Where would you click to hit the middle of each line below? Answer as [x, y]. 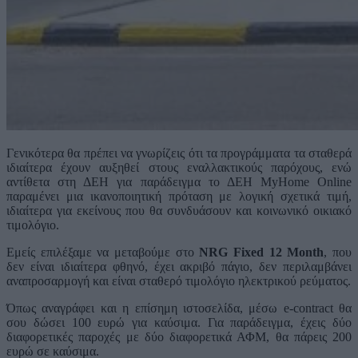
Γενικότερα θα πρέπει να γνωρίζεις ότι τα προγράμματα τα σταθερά [179, 153]
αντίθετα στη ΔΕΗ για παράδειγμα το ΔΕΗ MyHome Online [179, 182]
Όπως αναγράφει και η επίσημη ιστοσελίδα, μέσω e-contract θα [179, 308]
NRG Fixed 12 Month [262, 253]
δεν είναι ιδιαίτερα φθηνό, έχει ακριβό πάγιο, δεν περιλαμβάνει [179, 267]
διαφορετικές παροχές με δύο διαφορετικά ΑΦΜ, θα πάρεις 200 [179, 337]
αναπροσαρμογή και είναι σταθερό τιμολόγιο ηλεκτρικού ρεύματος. [179, 281]
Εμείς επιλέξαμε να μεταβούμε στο [103, 253]
